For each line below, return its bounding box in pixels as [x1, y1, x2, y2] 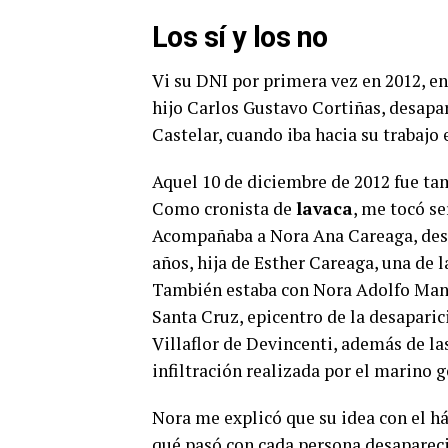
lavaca [296, 196, 353, 220]
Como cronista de [152, 196, 296, 220]
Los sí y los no [152, 19, 328, 54]
